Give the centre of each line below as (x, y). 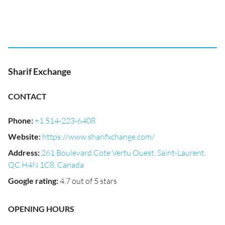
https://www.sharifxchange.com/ (98, 137)
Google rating (32, 181)
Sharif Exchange (40, 71)
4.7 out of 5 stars (88, 181)
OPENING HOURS (41, 209)
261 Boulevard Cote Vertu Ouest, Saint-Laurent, (124, 153)
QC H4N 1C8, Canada (46, 165)
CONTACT (27, 96)
